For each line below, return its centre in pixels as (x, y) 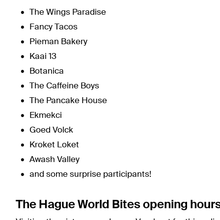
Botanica (47, 72)
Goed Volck (51, 131)
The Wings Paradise (69, 13)
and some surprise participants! (90, 175)
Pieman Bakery (59, 42)
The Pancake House (69, 101)
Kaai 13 (43, 57)
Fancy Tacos (55, 27)
